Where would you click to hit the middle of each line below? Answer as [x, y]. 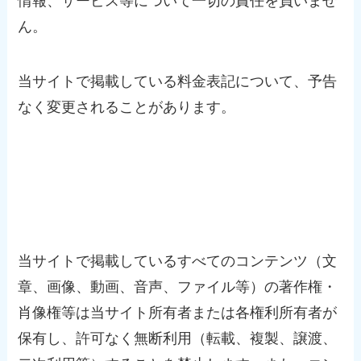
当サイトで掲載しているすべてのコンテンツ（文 [178, 261]
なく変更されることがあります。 [127, 107]
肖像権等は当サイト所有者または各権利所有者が [178, 312]
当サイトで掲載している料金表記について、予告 [178, 81]
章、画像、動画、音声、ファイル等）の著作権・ [178, 286]
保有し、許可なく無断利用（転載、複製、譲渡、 [178, 338]
